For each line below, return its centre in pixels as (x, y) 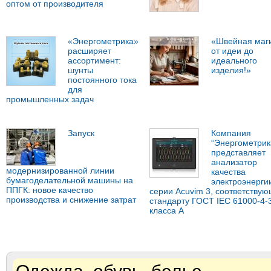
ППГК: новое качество (50, 190)
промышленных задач (50, 100)
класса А (166, 211)
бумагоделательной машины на (70, 181)
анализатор (234, 162)
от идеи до (232, 51)
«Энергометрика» (103, 41)
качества (228, 172)
